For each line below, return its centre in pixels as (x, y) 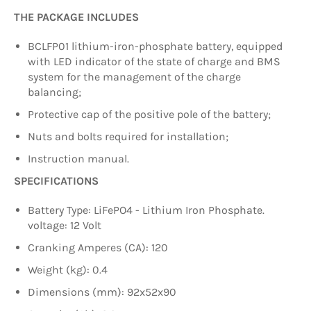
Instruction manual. (78, 158)
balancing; (56, 92)
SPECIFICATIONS (56, 180)
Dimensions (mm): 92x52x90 (103, 292)
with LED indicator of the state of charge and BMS (154, 61)
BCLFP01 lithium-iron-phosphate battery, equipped (155, 46)
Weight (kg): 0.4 (69, 269)
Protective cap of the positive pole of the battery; (151, 114)
